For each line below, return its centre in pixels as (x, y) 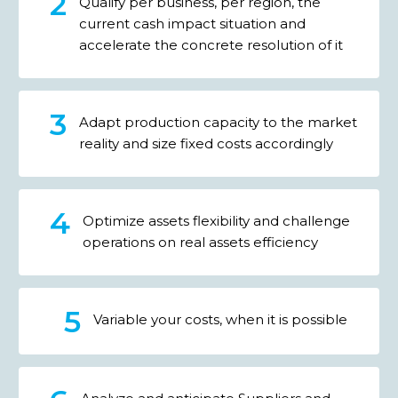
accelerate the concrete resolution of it (211, 45)
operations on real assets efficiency (200, 243)
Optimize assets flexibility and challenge (216, 221)
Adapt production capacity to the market (218, 123)
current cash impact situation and (192, 24)
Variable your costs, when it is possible (220, 320)
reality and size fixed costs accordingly (206, 144)
